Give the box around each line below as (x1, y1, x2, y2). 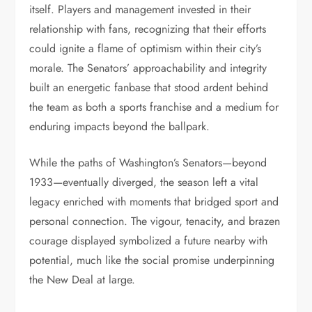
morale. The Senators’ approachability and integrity (29, 60, 267, 76)
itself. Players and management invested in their (29, 1, 251, 17)
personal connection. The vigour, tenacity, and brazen (29, 213, 281, 229)
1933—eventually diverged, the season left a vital (29, 174, 259, 190)
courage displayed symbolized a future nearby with (29, 233, 268, 249)
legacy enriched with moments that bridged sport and (29, 194, 279, 210)
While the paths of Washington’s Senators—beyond (29, 155, 267, 171)
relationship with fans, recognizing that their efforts (29, 21, 267, 37)
